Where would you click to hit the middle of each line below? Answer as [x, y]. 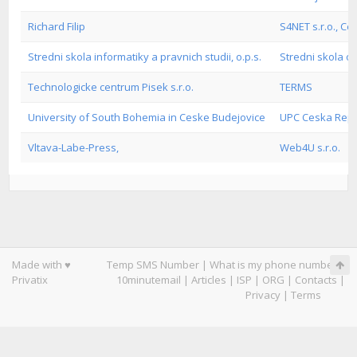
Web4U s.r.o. [310, 147]
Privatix [30, 280]
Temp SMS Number [153, 265]
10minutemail [149, 280]
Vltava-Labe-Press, [73, 147]
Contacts [316, 280]
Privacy [263, 295]
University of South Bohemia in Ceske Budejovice [147, 117]
